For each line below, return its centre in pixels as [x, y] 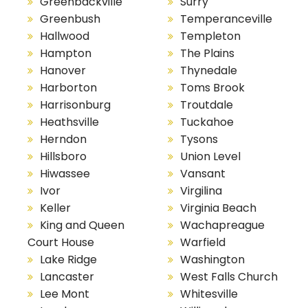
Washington [212, 260]
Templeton [210, 36]
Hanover [63, 71]
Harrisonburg [75, 105]
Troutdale [206, 105]
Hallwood [65, 36]
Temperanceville [226, 19]
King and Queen [82, 225]
